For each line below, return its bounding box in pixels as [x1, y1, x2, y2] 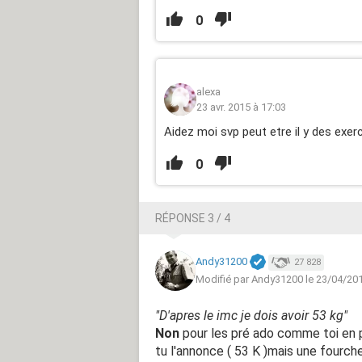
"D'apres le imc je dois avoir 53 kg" [155, 307, 347, 323]
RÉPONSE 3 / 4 [155, 211, 230, 225]
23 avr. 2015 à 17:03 [196, 100, 286, 113]
